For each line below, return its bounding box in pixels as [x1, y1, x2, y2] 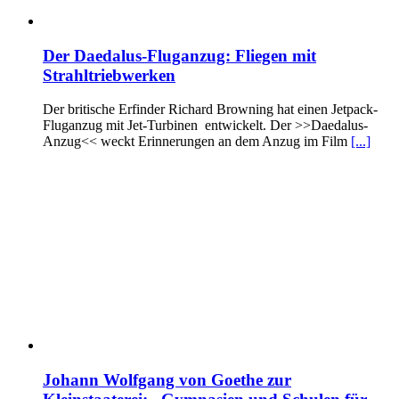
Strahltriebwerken [43, 65, 175, 85]
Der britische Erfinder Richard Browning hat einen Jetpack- [43, 102, 378, 118]
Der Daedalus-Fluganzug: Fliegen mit [43, 45, 316, 65]
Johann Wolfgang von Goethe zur [43, 370, 291, 390]
